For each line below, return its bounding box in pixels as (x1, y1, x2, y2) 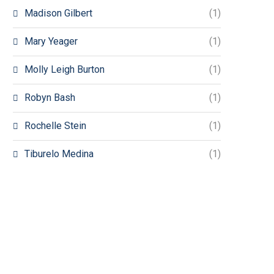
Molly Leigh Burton (24, 64, 105, 75)
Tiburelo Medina (24, 148, 94, 160)
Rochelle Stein (24, 120, 86, 131)
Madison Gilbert (24, 7, 92, 19)
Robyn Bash (24, 92, 75, 103)
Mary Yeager (24, 35, 78, 47)
